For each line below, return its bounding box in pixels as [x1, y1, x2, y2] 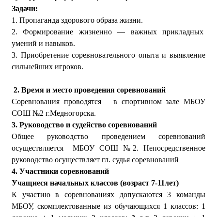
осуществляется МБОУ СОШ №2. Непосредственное [12, 144, 205, 152]
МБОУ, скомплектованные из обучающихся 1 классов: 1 [12, 202, 205, 210]
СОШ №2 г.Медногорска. [12, 109, 96, 117]
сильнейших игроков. [12, 62, 83, 71]
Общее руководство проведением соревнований [12, 132, 205, 140]
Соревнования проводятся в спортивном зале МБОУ [12, 97, 205, 106]
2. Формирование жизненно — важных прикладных [12, 28, 205, 36]
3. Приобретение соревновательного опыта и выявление [12, 51, 205, 59]
